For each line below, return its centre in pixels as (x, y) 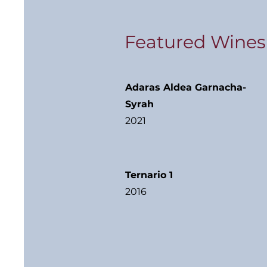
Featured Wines (195, 42)
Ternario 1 (149, 175)
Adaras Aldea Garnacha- (186, 87)
